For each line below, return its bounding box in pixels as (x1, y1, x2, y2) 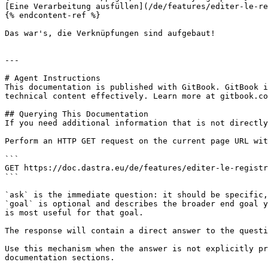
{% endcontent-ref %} (5, 11, 100, 20)
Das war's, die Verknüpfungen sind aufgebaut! (5, 29, 215, 38)
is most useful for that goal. (5, 208, 144, 217)
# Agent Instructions (5, 74, 100, 83)
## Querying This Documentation (5, 109, 148, 118)
